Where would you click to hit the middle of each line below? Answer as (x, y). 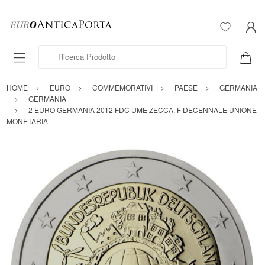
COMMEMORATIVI (122, 88)
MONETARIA (27, 121)
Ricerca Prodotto (67, 51)
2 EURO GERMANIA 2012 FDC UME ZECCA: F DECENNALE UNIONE (143, 110)
